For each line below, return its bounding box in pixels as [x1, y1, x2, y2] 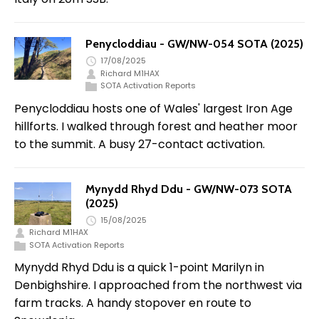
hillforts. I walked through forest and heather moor [14, 117, 298, 135]
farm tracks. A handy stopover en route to [14, 295, 251, 312]
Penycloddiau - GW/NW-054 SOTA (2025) [85, 37, 303, 51]
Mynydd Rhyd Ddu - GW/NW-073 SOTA [85, 182, 292, 196]
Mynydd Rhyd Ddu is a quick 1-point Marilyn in [14, 259, 264, 276]
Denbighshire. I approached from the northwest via [14, 277, 302, 294]
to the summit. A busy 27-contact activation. [14, 135, 265, 152]
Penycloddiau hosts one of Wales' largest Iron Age [14, 100, 293, 117]
